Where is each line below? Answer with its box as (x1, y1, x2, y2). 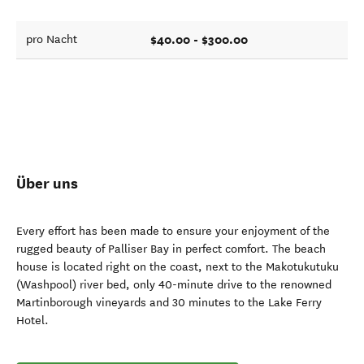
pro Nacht (26, 32, 77, 46)
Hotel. (16, 314, 49, 327)
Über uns (16, 174, 78, 193)
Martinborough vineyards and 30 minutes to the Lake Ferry (16, 296, 322, 310)
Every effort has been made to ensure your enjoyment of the (16, 224, 330, 238)
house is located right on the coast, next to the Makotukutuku (16, 260, 339, 274)
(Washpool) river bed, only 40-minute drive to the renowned (16, 278, 331, 292)
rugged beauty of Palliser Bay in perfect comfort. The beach (16, 242, 326, 256)
